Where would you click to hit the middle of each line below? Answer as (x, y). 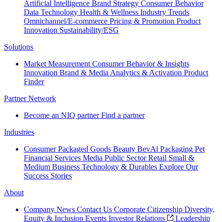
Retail (157, 158)
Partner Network (30, 99)
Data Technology (51, 12)
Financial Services (52, 158)
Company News (49, 210)
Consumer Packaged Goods (67, 149)
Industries (19, 132)
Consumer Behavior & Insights (141, 64)
